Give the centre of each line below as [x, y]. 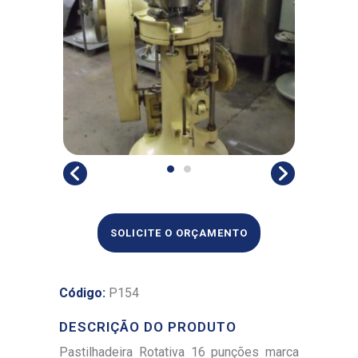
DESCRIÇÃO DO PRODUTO [148, 326]
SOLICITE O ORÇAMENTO [179, 233]
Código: [82, 292]
